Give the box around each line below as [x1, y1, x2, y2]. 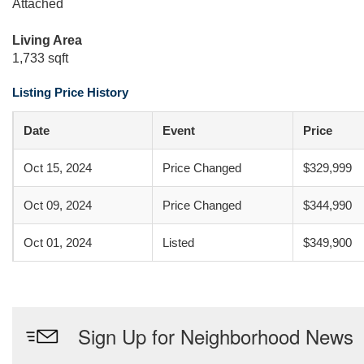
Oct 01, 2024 [24, 236, 92, 249]
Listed [162, 236, 194, 249]
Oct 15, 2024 [24, 161, 92, 175]
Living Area [12, 33, 82, 47]
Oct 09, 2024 [24, 198, 92, 212]
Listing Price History [12, 85, 128, 99]
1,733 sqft [12, 51, 68, 65]
